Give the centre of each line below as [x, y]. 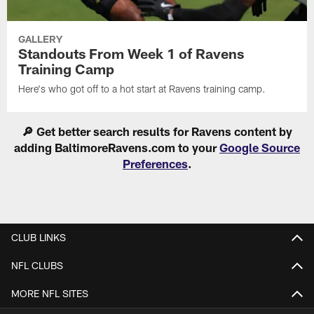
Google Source [260, 148]
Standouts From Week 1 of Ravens [131, 54]
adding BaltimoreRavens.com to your [117, 148]
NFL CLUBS [37, 266]
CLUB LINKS [39, 238]
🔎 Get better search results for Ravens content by [157, 131]
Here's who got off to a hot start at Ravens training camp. [142, 89]
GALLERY [41, 39]
